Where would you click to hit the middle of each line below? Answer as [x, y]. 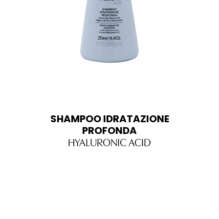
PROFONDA [109, 131]
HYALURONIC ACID [109, 142]
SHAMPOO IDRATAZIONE [109, 119]
